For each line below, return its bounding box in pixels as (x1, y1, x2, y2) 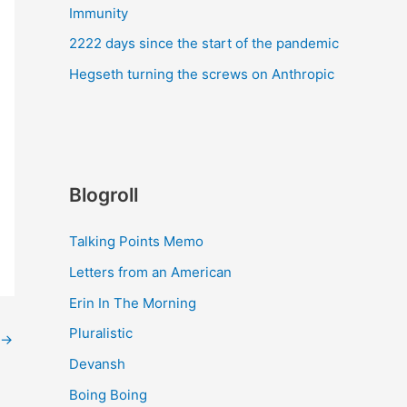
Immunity (69, 4, 128, 22)
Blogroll (69, 184, 138, 206)
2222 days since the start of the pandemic (69, 35, 339, 53)
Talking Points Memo (69, 233, 203, 250)
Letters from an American (69, 263, 232, 281)
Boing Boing (69, 385, 147, 403)
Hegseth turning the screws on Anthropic (69, 65, 334, 83)
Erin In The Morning (69, 293, 196, 312)
